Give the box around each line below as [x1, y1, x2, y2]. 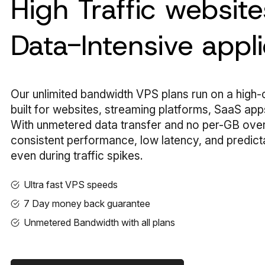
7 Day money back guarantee [24, 197, 150, 209]
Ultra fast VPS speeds [24, 178, 118, 190]
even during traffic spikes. [11, 148, 143, 163]
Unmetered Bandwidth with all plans [24, 216, 175, 228]
